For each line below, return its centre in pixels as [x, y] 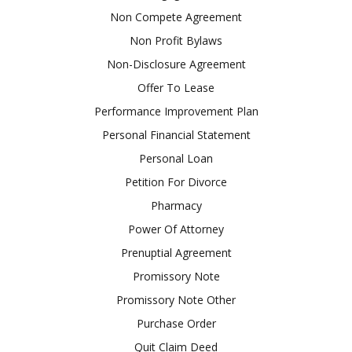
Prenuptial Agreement [176, 252]
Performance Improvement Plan [176, 111]
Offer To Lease [176, 87]
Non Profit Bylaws [176, 40]
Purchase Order [176, 323]
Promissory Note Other [176, 299]
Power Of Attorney [176, 229]
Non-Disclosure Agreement [176, 64]
